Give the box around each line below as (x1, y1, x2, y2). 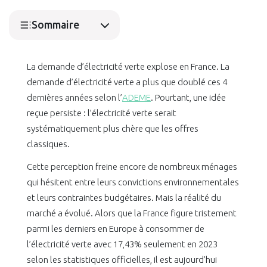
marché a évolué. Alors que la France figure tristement (27, 208, 237, 219)
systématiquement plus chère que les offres (27, 123, 198, 134)
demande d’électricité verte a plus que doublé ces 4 (27, 77, 227, 88)
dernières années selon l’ (27, 92, 122, 103)
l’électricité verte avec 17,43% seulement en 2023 (27, 239, 218, 250)
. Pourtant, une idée (151, 92, 226, 103)
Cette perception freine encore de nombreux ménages (27, 162, 237, 172)
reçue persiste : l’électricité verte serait (27, 108, 176, 119)
